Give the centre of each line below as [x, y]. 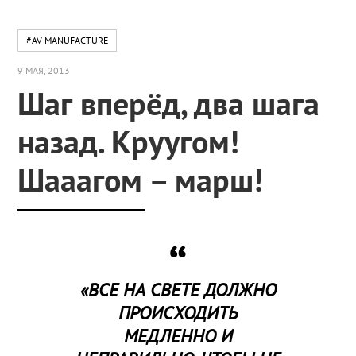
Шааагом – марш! [141, 179]
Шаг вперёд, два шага [169, 103]
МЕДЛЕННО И [178, 335]
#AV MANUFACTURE [68, 40]
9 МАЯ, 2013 [44, 70]
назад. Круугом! [129, 141]
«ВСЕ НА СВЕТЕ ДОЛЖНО [178, 289]
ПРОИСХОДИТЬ [178, 312]
